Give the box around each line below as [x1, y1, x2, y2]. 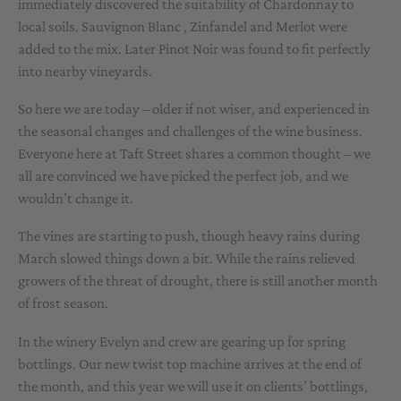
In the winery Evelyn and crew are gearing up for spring [18, 332, 346, 350]
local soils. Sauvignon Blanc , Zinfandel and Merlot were [18, 18, 347, 36]
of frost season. [18, 294, 108, 312]
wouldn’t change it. [18, 190, 133, 208]
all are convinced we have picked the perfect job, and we [18, 167, 348, 185]
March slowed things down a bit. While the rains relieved [18, 250, 355, 268]
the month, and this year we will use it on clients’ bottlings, [18, 377, 368, 395]
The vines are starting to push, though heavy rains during [18, 227, 360, 245]
